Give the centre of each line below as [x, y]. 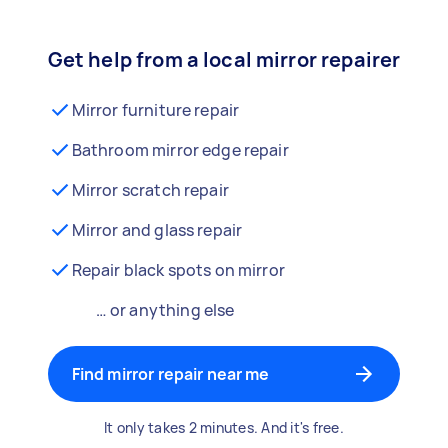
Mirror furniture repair [155, 110]
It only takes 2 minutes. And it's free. [224, 427]
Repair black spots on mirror [178, 270]
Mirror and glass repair [157, 230]
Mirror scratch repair [150, 190]
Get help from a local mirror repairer [224, 59]
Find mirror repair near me [170, 374]
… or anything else [165, 310]
